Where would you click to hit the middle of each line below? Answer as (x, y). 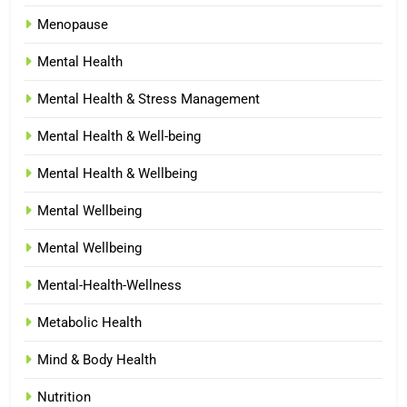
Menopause (73, 24)
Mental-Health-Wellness (109, 285)
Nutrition (64, 397)
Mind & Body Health (97, 359)
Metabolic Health (89, 322)
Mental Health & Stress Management (149, 99)
